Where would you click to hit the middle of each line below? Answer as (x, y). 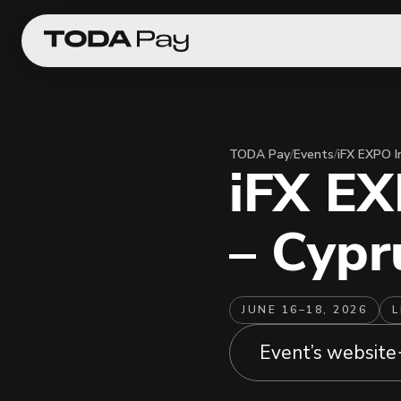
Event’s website (328, 353)
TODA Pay (260, 154)
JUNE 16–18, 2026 (304, 310)
